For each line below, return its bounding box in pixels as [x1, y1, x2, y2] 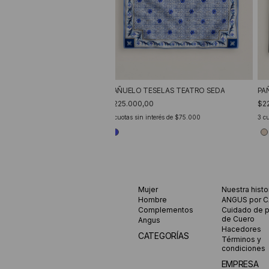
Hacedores [221, 225, 261, 234]
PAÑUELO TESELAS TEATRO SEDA [109, 86, 225, 95]
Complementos [138, 205, 194, 214]
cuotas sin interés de [114, 113, 173, 121]
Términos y [221, 235, 261, 244]
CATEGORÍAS [138, 231, 189, 241]
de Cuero [221, 214, 255, 223]
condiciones [221, 244, 265, 253]
